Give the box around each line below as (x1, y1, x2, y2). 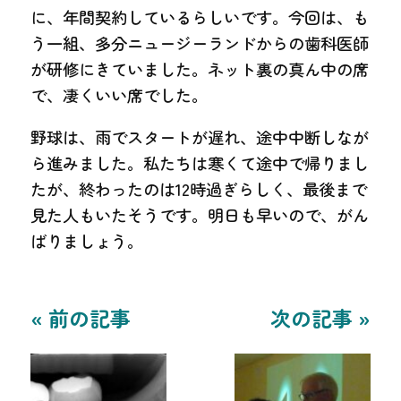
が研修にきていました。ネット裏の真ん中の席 (30, 56, 370, 81)
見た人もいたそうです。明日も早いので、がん (30, 203, 370, 227)
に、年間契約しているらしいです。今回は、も (30, 4, 370, 29)
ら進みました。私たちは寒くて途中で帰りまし (30, 151, 370, 175)
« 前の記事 (30, 302, 132, 333)
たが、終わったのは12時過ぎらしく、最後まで (30, 177, 368, 201)
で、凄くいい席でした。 (30, 82, 209, 107)
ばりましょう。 (30, 229, 144, 253)
